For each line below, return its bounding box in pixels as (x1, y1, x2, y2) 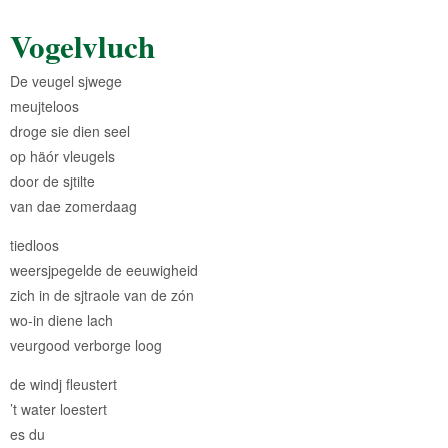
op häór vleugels (10, 145, 115, 166)
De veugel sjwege (10, 70, 122, 91)
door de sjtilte (10, 170, 95, 191)
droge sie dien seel (10, 120, 130, 141)
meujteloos (10, 95, 79, 116)
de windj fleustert (10, 373, 117, 394)
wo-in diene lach (10, 309, 113, 330)
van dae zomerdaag (10, 195, 137, 216)
